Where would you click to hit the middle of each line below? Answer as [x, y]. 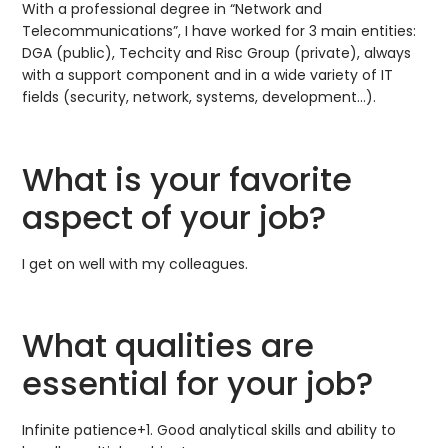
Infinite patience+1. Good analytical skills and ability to [209, 429]
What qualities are [168, 345]
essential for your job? [198, 383]
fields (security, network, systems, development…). [199, 97]
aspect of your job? [174, 217]
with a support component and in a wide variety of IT [208, 75]
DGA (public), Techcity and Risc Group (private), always [217, 53]
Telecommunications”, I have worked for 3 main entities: [219, 31]
